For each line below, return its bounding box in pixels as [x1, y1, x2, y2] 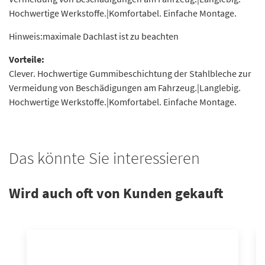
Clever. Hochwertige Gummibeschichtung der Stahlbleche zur [9, 67, 251, 79]
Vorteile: [9, 53, 44, 65]
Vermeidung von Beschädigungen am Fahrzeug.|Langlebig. [9, 82, 241, 93]
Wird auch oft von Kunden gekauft [9, 184, 224, 202]
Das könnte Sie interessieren [9, 147, 200, 169]
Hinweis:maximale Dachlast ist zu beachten [9, 30, 179, 42]
